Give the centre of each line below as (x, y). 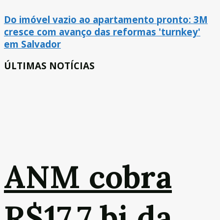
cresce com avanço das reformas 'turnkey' (102, 31)
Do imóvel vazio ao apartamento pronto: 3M (106, 19)
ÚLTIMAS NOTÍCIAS (49, 65)
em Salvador (32, 44)
